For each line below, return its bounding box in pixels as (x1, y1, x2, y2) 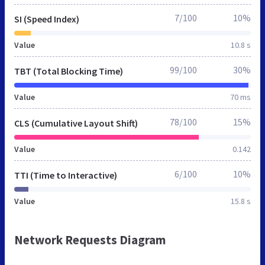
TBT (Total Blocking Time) (14, 64, 123, 77)
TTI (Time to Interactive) (14, 169, 117, 181)
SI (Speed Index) (14, 12, 79, 25)
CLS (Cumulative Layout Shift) (14, 117, 138, 129)
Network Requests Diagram (14, 231, 166, 248)
